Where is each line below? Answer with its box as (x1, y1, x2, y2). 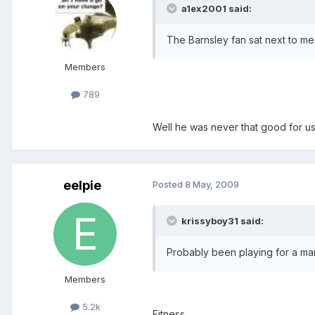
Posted (153, 178, 185, 190)
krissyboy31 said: (179, 214, 264, 226)
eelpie (63, 177, 101, 193)
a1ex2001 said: (179, 2, 252, 14)
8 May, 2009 (185, 178, 239, 190)
